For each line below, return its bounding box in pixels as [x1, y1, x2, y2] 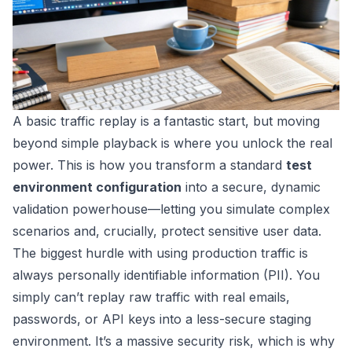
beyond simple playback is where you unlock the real [13, 135, 332, 152]
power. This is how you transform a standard [13, 157, 286, 174]
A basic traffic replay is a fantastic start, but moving [13, 113, 320, 130]
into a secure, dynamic [181, 179, 321, 196]
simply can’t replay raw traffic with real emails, [13, 289, 290, 306]
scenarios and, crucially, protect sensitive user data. [13, 223, 321, 240]
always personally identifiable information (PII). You [13, 267, 320, 284]
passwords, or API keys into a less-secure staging [13, 311, 311, 328]
